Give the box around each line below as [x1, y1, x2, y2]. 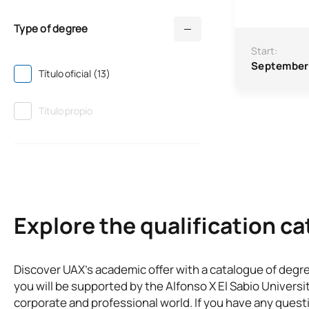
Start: [251, 44, 277, 57]
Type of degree [14, 21, 88, 36]
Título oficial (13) [39, 67, 110, 80]
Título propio [39, 104, 92, 117]
